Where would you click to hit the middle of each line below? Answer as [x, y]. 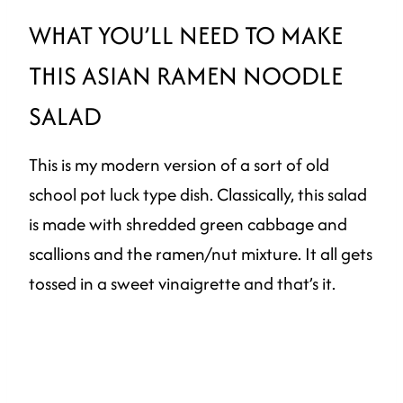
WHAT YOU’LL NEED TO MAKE [186, 35]
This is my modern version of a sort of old [179, 164]
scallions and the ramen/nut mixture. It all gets [201, 253]
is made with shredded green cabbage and [188, 224]
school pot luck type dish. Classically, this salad [198, 194]
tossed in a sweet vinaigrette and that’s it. [182, 283]
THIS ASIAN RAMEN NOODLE [186, 75]
